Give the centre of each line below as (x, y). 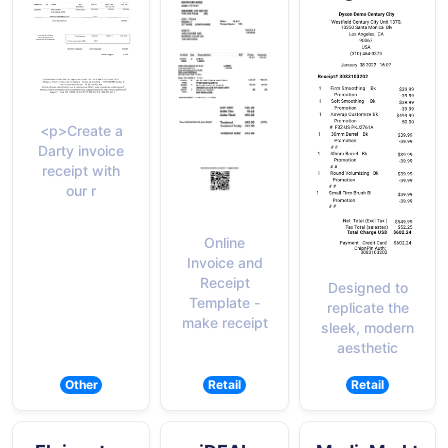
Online (224, 242)
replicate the (367, 308)
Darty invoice (81, 150)
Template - (224, 302)
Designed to (367, 288)
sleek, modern (367, 328)
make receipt (224, 322)
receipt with (81, 170)
